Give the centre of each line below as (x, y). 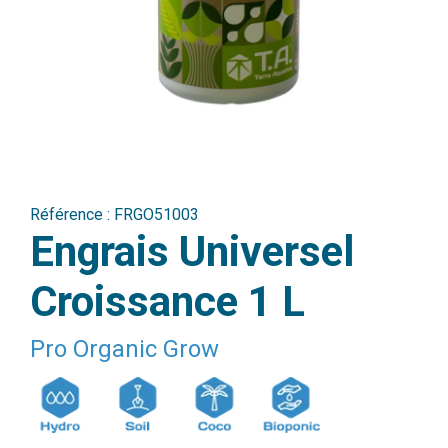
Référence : (72, 214)
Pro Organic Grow (124, 349)
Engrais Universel (192, 251)
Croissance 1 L (167, 301)
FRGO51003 (156, 214)
